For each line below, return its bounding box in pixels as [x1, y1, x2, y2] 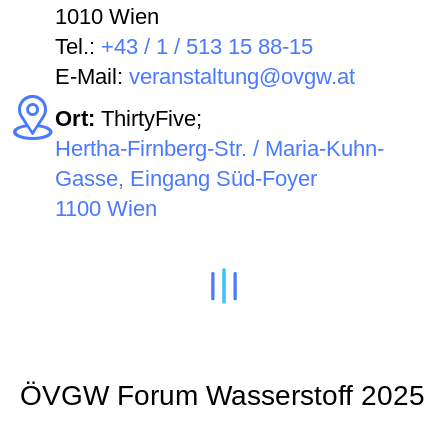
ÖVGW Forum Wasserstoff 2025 [20, 380, 425, 412]
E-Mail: [55, 64, 129, 90]
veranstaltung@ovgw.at [129, 64, 355, 90]
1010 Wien [55, 4, 159, 30]
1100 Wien [55, 196, 157, 222]
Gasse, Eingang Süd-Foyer [55, 166, 317, 192]
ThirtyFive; [101, 106, 202, 132]
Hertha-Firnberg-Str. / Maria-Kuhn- [55, 136, 384, 162]
